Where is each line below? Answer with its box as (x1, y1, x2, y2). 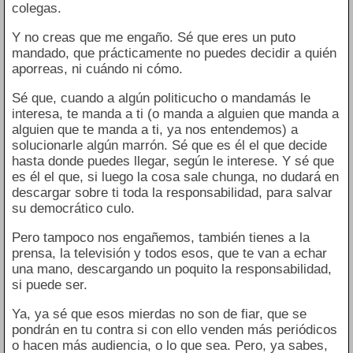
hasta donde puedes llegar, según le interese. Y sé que (11, 154, 334, 169)
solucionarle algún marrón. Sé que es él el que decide (11, 138, 327, 154)
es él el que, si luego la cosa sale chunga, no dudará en (11, 169, 339, 185)
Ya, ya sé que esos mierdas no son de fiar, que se (11, 307, 307, 322)
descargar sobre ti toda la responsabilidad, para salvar (11, 185, 333, 201)
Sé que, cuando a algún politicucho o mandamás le (11, 91, 310, 106)
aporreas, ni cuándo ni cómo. (11, 61, 183, 77)
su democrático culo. (11, 201, 135, 217)
